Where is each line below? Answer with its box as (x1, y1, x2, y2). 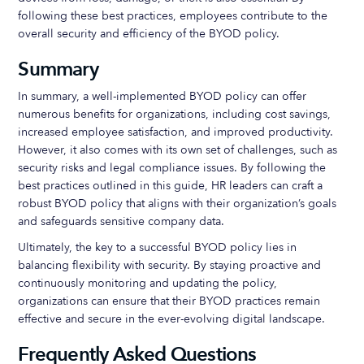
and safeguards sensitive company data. (18, 214, 225, 229)
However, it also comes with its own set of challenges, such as (18, 142, 338, 158)
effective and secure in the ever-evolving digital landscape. (18, 311, 326, 327)
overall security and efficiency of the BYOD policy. (18, 26, 280, 41)
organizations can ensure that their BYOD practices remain (18, 293, 321, 309)
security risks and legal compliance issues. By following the (18, 160, 327, 175)
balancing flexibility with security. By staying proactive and (18, 258, 322, 273)
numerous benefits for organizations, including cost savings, (18, 106, 331, 122)
